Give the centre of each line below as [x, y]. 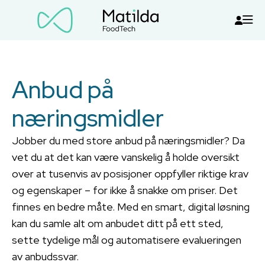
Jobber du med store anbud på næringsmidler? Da [128, 140]
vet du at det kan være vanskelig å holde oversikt [126, 157]
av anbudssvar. [45, 256]
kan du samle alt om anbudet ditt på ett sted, [118, 223]
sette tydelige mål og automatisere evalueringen [127, 240]
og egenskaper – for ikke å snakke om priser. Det [125, 190]
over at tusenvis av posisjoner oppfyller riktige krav [130, 174]
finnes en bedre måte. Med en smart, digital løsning [131, 207]
